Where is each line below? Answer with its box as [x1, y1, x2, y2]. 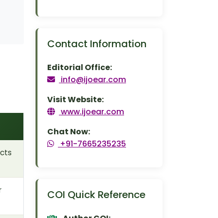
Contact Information [47, 37, 146, 51]
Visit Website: [47, 94, 104, 105]
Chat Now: [47, 126, 90, 137]
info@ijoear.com [61, 74, 126, 85]
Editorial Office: [47, 62, 112, 73]
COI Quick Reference [47, 188, 145, 201]
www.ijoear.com [61, 106, 124, 117]
